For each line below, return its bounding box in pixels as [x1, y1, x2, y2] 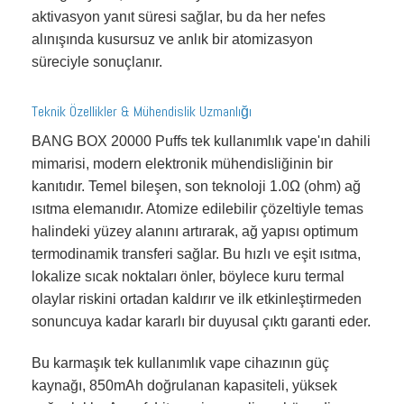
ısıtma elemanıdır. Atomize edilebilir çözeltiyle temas [32, 200, 363, 216]
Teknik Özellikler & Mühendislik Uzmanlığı [32, 101, 252, 121]
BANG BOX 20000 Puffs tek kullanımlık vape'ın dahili [32, 133, 371, 149]
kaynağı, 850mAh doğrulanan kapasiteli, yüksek [32, 377, 337, 393]
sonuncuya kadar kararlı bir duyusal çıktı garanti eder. [32, 313, 371, 329]
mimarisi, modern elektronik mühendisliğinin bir [32, 155, 333, 171]
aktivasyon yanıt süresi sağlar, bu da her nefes [32, 8, 326, 24]
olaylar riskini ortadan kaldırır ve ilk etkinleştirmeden [32, 290, 362, 307]
